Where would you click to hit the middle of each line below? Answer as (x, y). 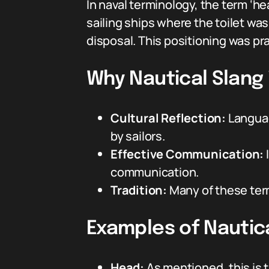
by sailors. (138, 136)
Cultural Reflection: (168, 118)
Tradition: (139, 190)
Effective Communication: (187, 154)
